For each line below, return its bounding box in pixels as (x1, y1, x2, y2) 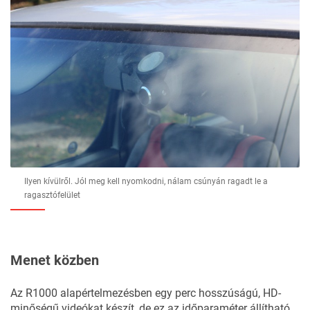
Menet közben (10, 251, 99, 268)
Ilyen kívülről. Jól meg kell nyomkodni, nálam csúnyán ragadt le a (24, 176, 268, 186)
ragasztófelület (24, 190, 80, 200)
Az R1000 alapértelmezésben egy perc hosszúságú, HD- (10, 286, 281, 300)
